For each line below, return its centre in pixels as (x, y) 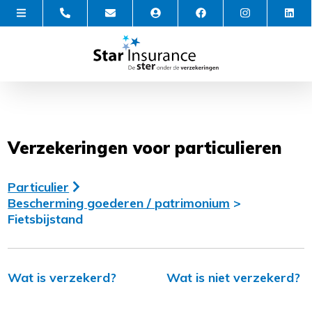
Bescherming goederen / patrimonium (119, 203)
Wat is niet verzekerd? (233, 278)
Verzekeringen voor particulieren (145, 148)
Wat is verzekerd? (62, 278)
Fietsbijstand (46, 219)
